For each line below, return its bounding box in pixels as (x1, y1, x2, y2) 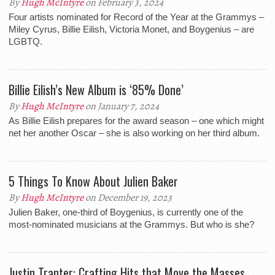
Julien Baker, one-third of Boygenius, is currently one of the (9, 207, 243, 217)
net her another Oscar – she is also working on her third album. (9, 128, 260, 138)
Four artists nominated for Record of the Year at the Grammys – (9, 12, 264, 22)
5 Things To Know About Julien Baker (9, 172, 178, 190)
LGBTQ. (9, 36, 42, 47)
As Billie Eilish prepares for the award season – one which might (9, 115, 264, 126)
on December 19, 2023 (83, 191, 172, 204)
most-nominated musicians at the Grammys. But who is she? (9, 219, 254, 230)
